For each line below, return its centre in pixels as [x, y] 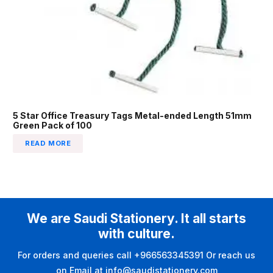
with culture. [136, 233]
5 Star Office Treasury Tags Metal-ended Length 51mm [132, 115]
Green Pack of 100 [52, 125]
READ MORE [48, 143]
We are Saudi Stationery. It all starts [136, 218]
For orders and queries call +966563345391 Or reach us [136, 255]
